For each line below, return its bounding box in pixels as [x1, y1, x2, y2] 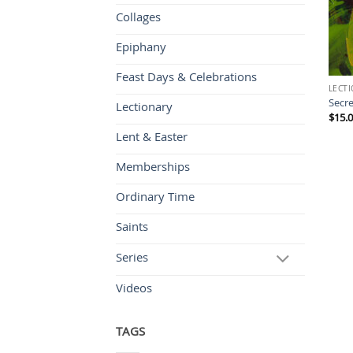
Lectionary [116, 98, 173, 120]
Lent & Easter [116, 128, 188, 150]
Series [116, 249, 148, 270]
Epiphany [116, 39, 166, 60]
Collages [116, 9, 161, 30]
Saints [116, 218, 148, 240]
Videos [116, 280, 152, 301]
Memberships [116, 158, 190, 180]
